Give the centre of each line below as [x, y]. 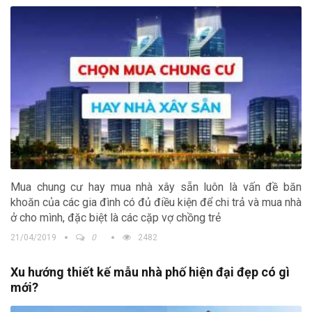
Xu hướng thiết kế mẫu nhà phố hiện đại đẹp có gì [150, 272]
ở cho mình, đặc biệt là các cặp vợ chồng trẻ [116, 218]
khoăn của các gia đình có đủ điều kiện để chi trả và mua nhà [156, 203]
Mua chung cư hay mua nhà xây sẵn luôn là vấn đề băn [156, 187]
